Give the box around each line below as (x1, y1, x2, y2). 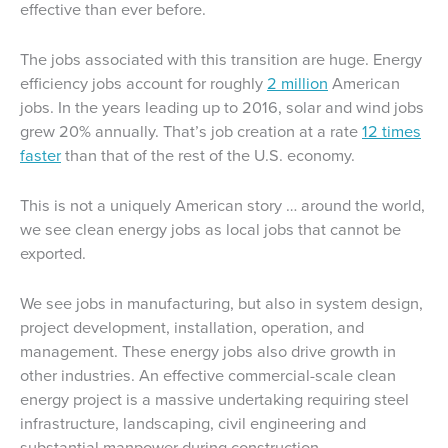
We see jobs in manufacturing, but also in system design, (20, 291, 423, 317)
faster (20, 142, 61, 168)
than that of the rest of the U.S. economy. (61, 142, 355, 168)
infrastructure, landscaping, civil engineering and (20, 411, 366, 437)
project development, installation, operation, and (20, 315, 364, 341)
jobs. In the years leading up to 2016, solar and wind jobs (20, 94, 424, 120)
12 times (362, 118, 421, 144)
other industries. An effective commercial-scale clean (20, 363, 396, 389)
